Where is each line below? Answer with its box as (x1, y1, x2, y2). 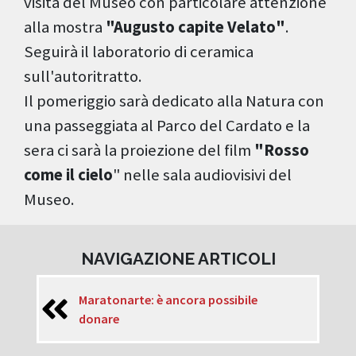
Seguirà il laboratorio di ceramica (24, 41, 253, 63)
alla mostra (24, 17, 106, 38)
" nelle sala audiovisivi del (113, 164, 292, 186)
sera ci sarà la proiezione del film (24, 140, 254, 161)
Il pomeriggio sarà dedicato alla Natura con (24, 91, 324, 112)
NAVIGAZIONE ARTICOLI (80, 249, 276, 269)
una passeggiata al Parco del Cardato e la (24, 115, 310, 137)
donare (79, 310, 119, 327)
